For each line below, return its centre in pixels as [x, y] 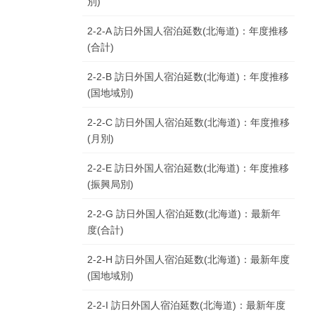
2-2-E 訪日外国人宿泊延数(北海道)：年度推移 [188, 168]
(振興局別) [110, 185]
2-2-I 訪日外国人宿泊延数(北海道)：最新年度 [186, 306]
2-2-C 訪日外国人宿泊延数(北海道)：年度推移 [188, 123]
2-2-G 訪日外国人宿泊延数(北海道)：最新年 [184, 214]
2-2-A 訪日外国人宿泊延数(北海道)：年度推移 [188, 31]
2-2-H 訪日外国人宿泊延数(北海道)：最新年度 [188, 260]
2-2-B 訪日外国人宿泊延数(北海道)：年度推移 [188, 77]
